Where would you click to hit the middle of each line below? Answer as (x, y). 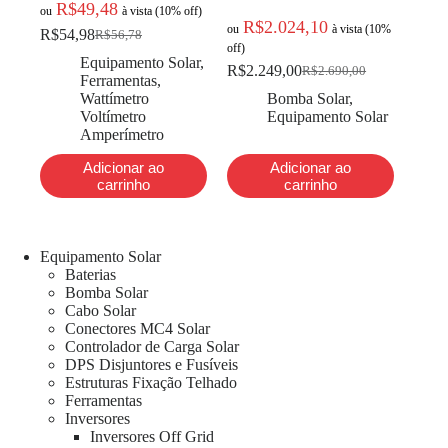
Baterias (90, 275)
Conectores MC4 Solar (137, 329)
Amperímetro (122, 135)
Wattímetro (114, 99)
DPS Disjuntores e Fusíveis (151, 365)
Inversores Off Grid (152, 437)
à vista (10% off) (162, 11)
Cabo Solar (100, 311)
